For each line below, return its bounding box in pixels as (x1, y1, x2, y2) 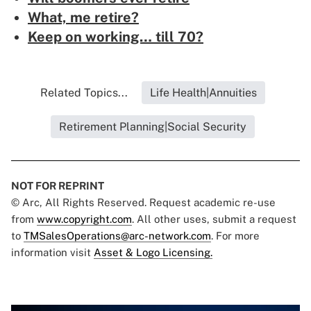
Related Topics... (40, 86, 128, 100)
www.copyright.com (37, 213, 132, 226)
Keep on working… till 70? (28, 28, 203, 46)
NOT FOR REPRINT (11, 180, 104, 192)
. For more (211, 230, 260, 242)
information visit (11, 246, 94, 259)
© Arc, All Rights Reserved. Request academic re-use (11, 196, 276, 209)
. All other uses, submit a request (132, 213, 296, 226)
